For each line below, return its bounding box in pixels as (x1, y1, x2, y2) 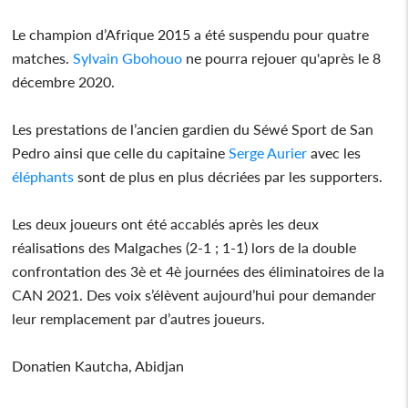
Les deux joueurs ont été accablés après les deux (12, 214, 320, 232)
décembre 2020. (12, 72, 116, 90)
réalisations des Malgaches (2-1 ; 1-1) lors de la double (12, 238, 357, 256)
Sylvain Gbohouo (73, 48, 183, 66)
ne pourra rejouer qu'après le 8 (182, 48, 382, 66)
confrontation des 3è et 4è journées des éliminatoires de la (12, 261, 385, 280)
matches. (12, 48, 74, 66)
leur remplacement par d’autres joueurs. (12, 309, 266, 327)
